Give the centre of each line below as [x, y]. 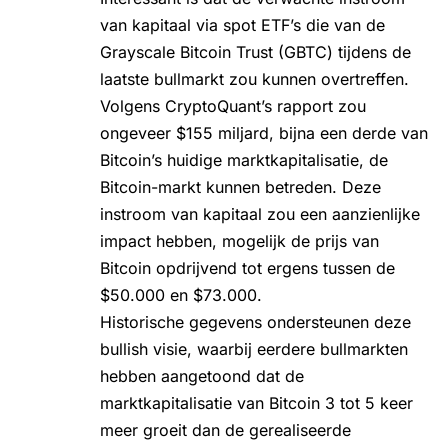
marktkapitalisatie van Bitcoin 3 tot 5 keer [256, 402]
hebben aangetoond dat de [202, 375]
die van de [343, 24]
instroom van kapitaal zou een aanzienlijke [260, 213]
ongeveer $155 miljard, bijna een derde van [264, 132]
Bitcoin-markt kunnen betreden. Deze [240, 186]
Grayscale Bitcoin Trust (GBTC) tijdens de [255, 51]
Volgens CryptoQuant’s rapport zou [233, 105]
